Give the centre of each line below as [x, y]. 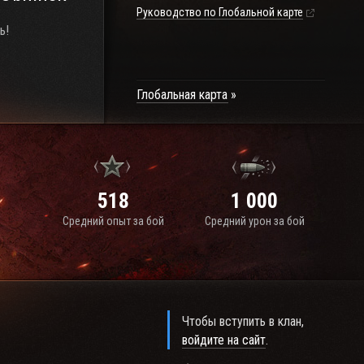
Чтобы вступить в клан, [243, 321]
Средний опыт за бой [113, 221]
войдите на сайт [224, 340]
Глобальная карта [182, 95]
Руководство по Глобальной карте [220, 12]
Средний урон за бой [254, 221]
